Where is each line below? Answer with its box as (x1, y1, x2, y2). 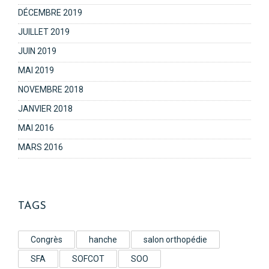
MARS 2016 (18, 142, 63, 152)
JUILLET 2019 (18, 27, 70, 37)
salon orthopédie (144, 235, 207, 244)
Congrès (31, 235, 62, 244)
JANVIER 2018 (18, 104, 73, 113)
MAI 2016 (18, 123, 54, 133)
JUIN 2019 (18, 46, 56, 56)
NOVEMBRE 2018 (18, 85, 83, 94)
